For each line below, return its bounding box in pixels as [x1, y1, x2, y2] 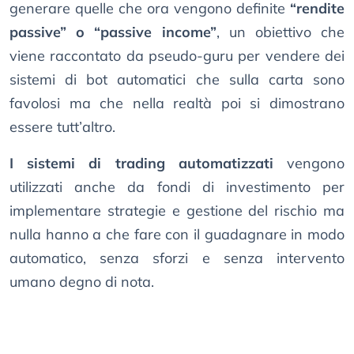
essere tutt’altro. [9, 118, 115, 137]
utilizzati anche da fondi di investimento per [9, 178, 345, 197]
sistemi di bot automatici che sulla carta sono [9, 70, 345, 89]
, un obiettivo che [216, 23, 345, 42]
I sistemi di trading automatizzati [9, 154, 273, 173]
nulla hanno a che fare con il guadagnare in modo [9, 225, 345, 244]
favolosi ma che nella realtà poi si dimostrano [9, 94, 345, 113]
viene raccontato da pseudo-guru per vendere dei [9, 47, 345, 66]
